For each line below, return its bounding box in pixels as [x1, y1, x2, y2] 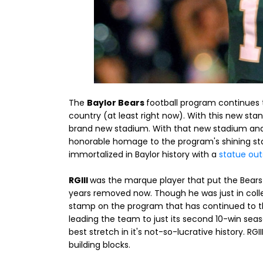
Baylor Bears [87, 97, 146, 109]
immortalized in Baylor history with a [69, 149, 219, 161]
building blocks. [69, 239, 130, 251]
